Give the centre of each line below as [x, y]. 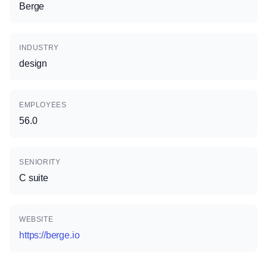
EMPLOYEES [43, 105]
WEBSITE [36, 219]
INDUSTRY [39, 48]
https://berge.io [49, 235]
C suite [34, 178]
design [33, 63]
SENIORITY [40, 162]
